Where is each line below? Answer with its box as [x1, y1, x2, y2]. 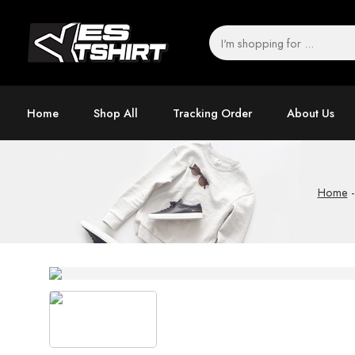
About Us [286, 105, 334, 121]
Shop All [93, 105, 138, 121]
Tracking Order [172, 105, 252, 121]
